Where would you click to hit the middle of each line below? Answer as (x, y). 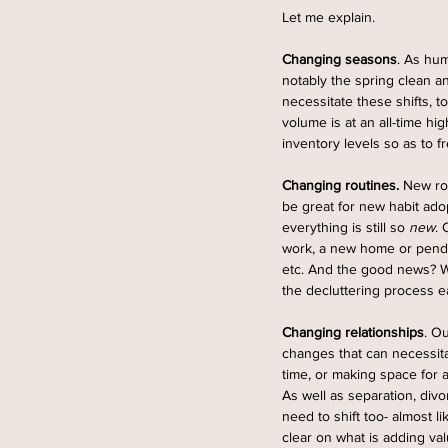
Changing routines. (340, 185)
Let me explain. (328, 17)
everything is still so (345, 227)
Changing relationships (353, 332)
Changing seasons (339, 59)
